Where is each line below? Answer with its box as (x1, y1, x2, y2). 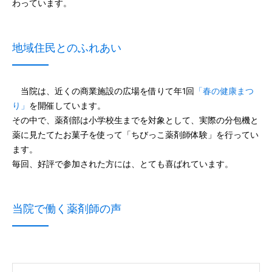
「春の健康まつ (194, 86, 254, 96)
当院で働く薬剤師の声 (12, 202, 121, 215)
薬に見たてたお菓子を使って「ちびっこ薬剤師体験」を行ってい (12, 130, 259, 140)
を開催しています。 (29, 101, 106, 110)
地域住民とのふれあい (12, 41, 121, 54)
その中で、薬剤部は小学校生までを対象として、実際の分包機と (12, 115, 259, 125)
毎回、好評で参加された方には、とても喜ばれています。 (12, 159, 233, 169)
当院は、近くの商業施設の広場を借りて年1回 (12, 86, 194, 96)
